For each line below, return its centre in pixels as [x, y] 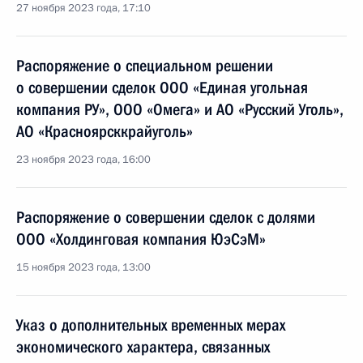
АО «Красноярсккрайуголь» [105, 131]
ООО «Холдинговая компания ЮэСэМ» [141, 239]
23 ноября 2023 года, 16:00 [83, 160]
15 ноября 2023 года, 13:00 [83, 267]
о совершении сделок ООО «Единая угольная [162, 88]
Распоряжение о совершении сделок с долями [166, 217]
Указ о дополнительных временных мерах [151, 325]
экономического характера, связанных [143, 347]
